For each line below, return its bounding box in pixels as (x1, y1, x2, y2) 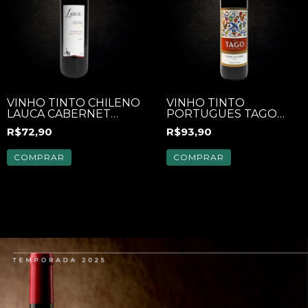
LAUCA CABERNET (7, 107, 111, 120)
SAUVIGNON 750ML (7, 118, 118, 131)
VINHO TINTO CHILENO (7, 96, 140, 109)
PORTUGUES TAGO (166, 107, 277, 120)
